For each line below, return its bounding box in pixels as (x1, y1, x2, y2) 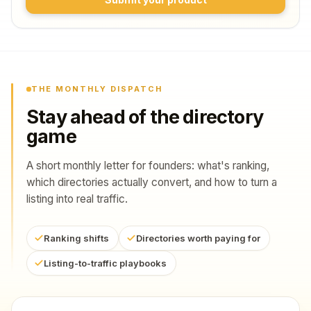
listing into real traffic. (26, 192, 128, 205)
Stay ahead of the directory (26, 106, 263, 128)
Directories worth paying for (136, 233, 260, 244)
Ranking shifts (44, 233, 109, 244)
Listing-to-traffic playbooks (44, 258, 167, 269)
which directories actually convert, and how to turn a (26, 176, 277, 189)
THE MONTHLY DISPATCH (31, 84, 162, 94)
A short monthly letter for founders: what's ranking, (26, 159, 269, 172)
